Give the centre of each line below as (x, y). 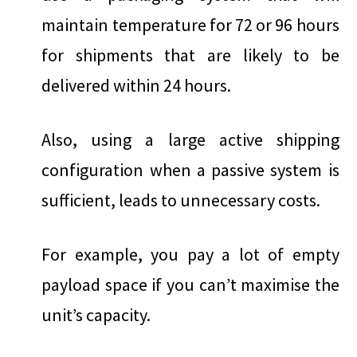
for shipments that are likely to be (190, 55)
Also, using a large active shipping (190, 140)
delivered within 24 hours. (137, 86)
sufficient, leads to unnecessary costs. (181, 200)
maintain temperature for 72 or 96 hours (190, 25)
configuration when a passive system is (190, 170)
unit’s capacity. (96, 315)
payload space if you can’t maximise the (190, 285)
